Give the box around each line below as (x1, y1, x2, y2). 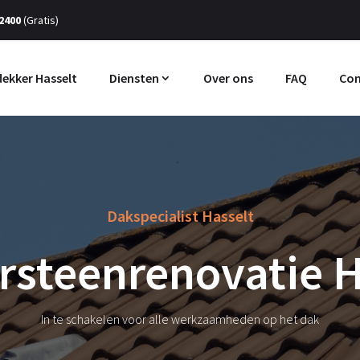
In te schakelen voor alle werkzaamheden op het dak (40, 311, 319, 328)
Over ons (202, 70, 253, 87)
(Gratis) (21, 13, 59, 27)
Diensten (108, 70, 159, 87)
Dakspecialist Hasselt (106, 206, 254, 227)
